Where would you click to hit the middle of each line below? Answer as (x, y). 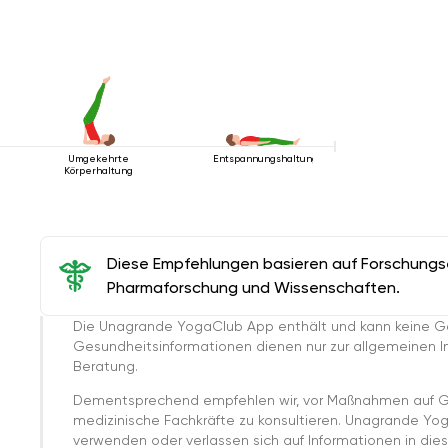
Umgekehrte (99, 158)
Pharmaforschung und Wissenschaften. (253, 287)
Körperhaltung (99, 170)
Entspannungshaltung (265, 158)
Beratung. (105, 365)
